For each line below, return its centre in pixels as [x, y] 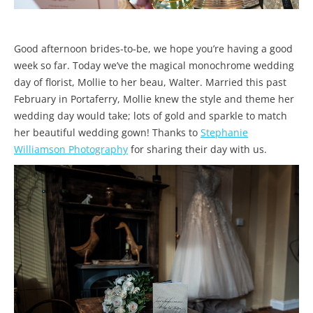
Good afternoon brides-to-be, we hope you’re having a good [153, 49]
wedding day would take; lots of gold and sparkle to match [151, 116]
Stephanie [224, 132]
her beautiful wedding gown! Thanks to [107, 132]
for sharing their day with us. [197, 149]
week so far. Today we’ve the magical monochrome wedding [154, 65]
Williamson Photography [71, 149]
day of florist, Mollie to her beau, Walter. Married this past [150, 82]
